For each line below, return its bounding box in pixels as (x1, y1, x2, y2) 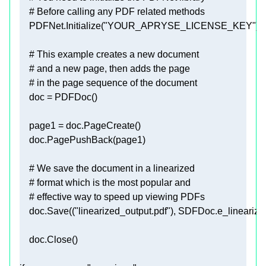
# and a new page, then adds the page (29, 64, 190, 74)
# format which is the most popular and (29, 178, 191, 188)
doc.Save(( (20, 206, 75, 217)
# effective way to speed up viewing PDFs (29, 192, 205, 202)
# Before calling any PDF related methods (29, 7, 205, 17)
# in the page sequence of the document (29, 78, 197, 88)
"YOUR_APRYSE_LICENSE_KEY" (104, 21, 256, 31)
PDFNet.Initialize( (20, 21, 104, 31)
